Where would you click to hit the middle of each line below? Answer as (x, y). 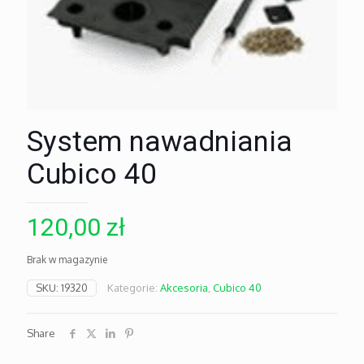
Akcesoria (184, 288)
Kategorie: (134, 288)
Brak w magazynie (67, 260)
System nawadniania (160, 142)
